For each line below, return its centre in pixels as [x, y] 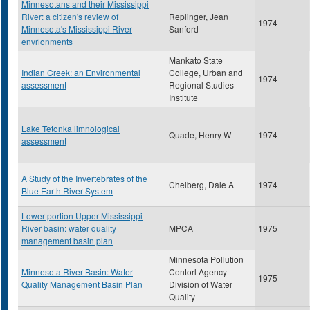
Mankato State [196, 60]
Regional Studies [201, 85]
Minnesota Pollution [206, 259]
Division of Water [201, 284]
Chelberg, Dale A [201, 184]
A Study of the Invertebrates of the [84, 178]
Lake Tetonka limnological [71, 128]
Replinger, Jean [199, 16]
